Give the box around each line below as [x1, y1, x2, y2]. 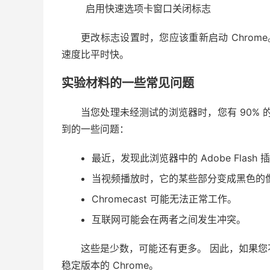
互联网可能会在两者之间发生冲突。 [92, 213, 246, 226]
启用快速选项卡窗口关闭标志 [86, 2, 211, 15]
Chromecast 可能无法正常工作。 [92, 193, 237, 206]
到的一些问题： [61, 123, 129, 136]
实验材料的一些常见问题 [61, 76, 194, 91]
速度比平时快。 [61, 48, 129, 61]
